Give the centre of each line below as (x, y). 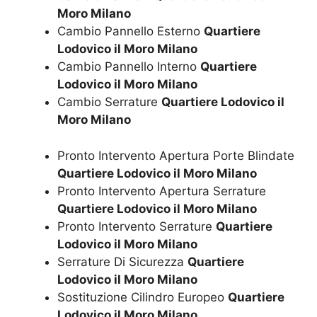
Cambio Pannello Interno (129, 67)
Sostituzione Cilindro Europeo (143, 297)
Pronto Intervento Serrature (137, 226)
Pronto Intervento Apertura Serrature (162, 191)
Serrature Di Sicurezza (122, 261)
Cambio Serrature (109, 102)
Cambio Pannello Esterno (131, 31)
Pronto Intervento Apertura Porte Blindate (176, 155)
